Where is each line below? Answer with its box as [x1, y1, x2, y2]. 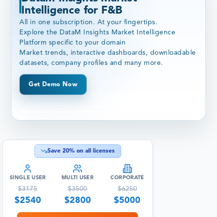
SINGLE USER [10, 175, 46, 181]
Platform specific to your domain [19, 39, 126, 46]
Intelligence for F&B [21, 5, 123, 16]
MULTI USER [62, 175, 93, 181]
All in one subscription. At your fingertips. [19, 19, 158, 26]
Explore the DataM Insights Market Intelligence [19, 29, 176, 36]
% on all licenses [69, 148, 115, 155]
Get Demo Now [29, 81, 78, 88]
